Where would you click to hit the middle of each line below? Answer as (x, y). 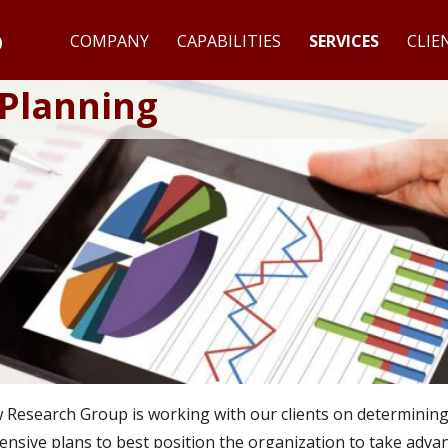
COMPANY (109, 40)
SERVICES (344, 40)
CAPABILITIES (229, 40)
